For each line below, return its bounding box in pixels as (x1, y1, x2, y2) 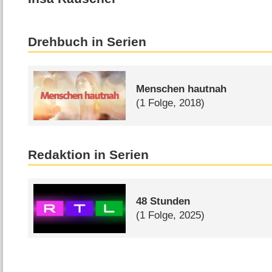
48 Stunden (136, 195, 191, 208)
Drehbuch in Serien (28, 35, 147, 50)
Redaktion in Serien (28, 147, 149, 162)
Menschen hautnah (136, 83, 227, 95)
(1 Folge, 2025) (136, 209, 205, 222)
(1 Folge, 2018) (136, 97, 205, 109)
